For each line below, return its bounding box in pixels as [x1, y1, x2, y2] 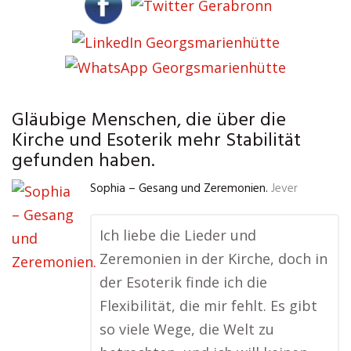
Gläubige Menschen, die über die [12, 106, 286, 136]
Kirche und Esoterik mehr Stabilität [12, 126, 301, 157]
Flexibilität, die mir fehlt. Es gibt [100, 296, 317, 316]
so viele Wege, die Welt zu [100, 320, 274, 339]
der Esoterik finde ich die [100, 273, 267, 292]
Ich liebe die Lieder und [100, 226, 256, 245]
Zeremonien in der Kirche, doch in [100, 249, 327, 269]
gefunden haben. [12, 147, 154, 177]
